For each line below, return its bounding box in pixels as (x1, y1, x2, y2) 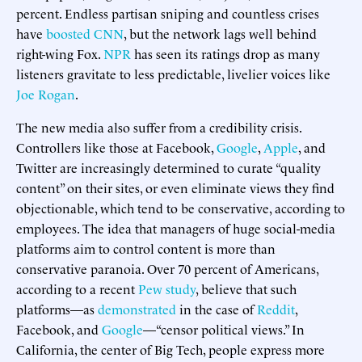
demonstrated (98, 299, 176, 318)
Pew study (138, 279, 196, 297)
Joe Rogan (16, 84, 75, 103)
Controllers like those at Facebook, (16, 137, 217, 156)
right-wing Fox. (16, 44, 103, 62)
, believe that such (196, 279, 297, 297)
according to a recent (16, 279, 138, 297)
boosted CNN (46, 23, 124, 42)
